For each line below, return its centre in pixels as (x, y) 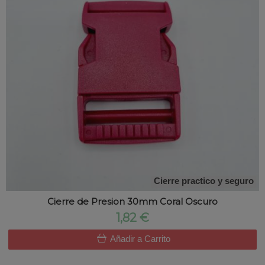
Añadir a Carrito (139, 240)
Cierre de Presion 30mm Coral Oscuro (132, 202)
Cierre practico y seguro (204, 182)
